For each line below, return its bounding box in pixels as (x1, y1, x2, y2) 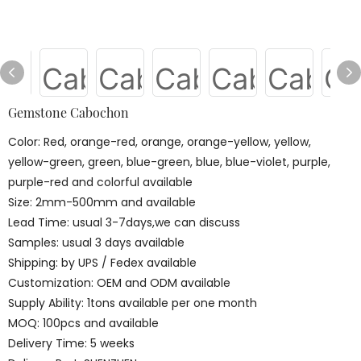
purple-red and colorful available (8, 174, 193, 190)
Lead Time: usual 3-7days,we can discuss (8, 214, 240, 230)
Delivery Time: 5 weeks (8, 335, 135, 351)
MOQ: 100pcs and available (8, 315, 159, 331)
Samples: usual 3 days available (8, 234, 185, 251)
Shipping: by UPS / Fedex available (8, 255, 197, 271)
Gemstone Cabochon (8, 104, 129, 121)
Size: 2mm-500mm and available (8, 194, 196, 210)
